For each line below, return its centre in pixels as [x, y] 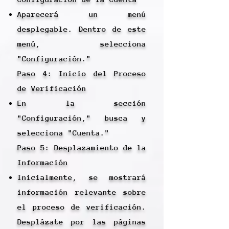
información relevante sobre [82, 192]
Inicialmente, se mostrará [82, 177]
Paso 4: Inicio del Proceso [82, 73]
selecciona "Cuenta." [63, 133]
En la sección [82, 103]
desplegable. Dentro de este [82, 29]
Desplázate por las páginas [82, 222]
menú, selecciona [82, 44]
